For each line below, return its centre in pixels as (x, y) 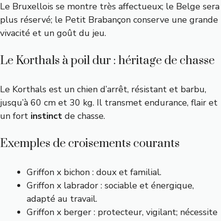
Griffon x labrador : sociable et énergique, (110, 185)
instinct (46, 116)
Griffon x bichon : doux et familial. (94, 172)
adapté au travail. (62, 199)
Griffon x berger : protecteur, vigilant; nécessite (122, 212)
